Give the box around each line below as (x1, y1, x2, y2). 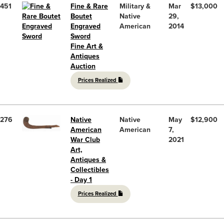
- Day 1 (70, 175, 92, 184)
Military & (119, 1, 150, 10)
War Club (70, 135, 100, 144)
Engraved (70, 21, 100, 30)
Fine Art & (70, 41, 103, 50)
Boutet (70, 11, 92, 20)
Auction (70, 61, 95, 70)
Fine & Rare (70, 1, 108, 10)
